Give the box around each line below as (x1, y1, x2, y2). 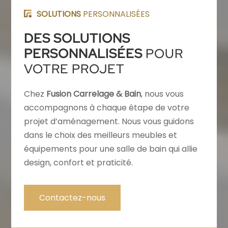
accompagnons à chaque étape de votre (24, 102, 190, 113)
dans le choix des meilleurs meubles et (24, 129, 178, 141)
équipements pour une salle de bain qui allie (24, 143, 198, 155)
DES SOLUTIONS (24, 30, 131, 47)
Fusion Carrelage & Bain (46, 88, 141, 100)
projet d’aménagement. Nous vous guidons (24, 116, 194, 127)
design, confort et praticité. (24, 157, 133, 168)
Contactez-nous (39, 192, 106, 204)
